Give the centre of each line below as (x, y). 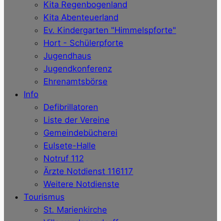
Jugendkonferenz (78, 69)
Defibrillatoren (71, 107)
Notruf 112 (64, 159)
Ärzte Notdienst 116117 (88, 171)
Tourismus (44, 197)
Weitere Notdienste (81, 184)
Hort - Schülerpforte (83, 43)
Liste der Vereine (76, 120)
